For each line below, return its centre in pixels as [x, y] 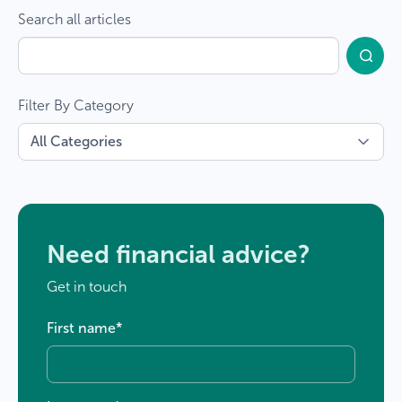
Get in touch [87, 286]
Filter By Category [76, 105]
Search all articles [74, 19]
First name [81, 328]
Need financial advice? [179, 254]
